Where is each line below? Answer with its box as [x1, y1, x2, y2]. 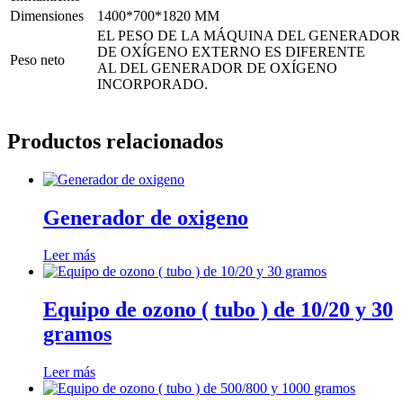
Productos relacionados [7, 129, 223, 153]
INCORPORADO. [97, 76, 208, 92]
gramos [43, 322, 112, 346]
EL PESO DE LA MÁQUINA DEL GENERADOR [97, 27, 400, 43]
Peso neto [10, 51, 65, 67]
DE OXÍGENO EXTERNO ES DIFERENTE [97, 43, 365, 59]
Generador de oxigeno [43, 205, 248, 229]
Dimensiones [10, 7, 84, 23]
